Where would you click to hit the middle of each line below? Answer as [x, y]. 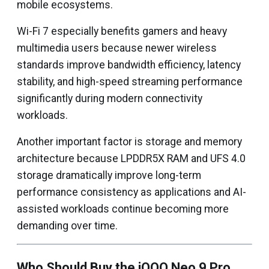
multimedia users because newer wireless [117, 48]
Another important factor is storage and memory [129, 142]
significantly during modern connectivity [110, 98]
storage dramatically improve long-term [109, 175]
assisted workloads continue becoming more [123, 209]
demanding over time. [67, 226]
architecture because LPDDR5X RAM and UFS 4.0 [131, 159]
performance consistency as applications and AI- [131, 192]
